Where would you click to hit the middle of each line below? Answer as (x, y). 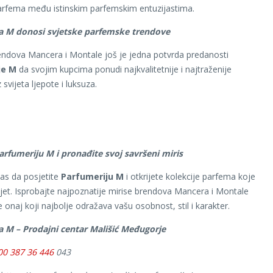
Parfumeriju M (92, 176)
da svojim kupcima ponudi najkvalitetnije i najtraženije (124, 69)
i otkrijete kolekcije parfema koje (190, 176)
